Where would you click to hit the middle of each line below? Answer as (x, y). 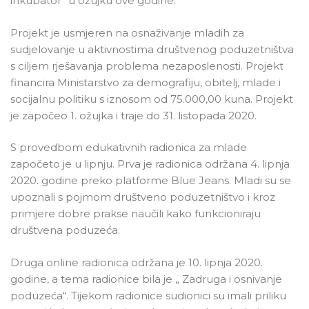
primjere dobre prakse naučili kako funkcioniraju (136, 214)
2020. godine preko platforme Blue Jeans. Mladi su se (151, 181)
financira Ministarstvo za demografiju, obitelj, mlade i (146, 82)
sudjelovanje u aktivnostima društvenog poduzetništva (152, 49)
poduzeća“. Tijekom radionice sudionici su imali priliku (148, 295)
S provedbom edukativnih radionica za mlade (129, 148)
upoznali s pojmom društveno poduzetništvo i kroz (143, 197)
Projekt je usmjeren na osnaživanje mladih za (127, 32)
